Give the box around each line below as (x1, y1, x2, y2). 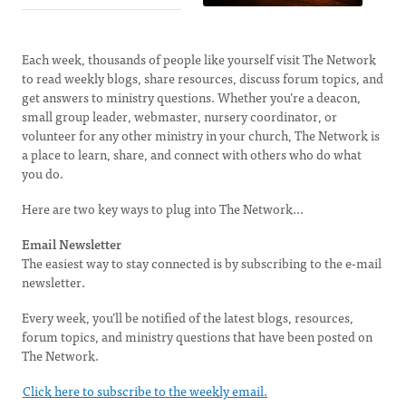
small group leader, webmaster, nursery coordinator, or (22, 106, 337, 126)
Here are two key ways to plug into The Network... (22, 198, 304, 218)
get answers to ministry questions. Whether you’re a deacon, (22, 87, 361, 107)
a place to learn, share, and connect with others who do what (22, 144, 362, 164)
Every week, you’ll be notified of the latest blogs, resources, (22, 307, 353, 327)
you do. (22, 163, 63, 183)
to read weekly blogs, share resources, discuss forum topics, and (22, 68, 383, 88)
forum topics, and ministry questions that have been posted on (22, 326, 372, 346)
